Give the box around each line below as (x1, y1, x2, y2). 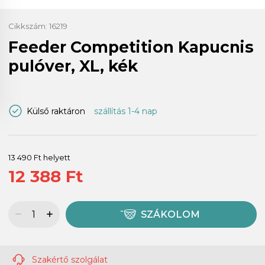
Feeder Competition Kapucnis (8, 37, 254, 57)
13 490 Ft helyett (8, 152, 70, 162)
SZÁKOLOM (140, 209, 200, 221)
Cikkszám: (8, 21, 49, 31)
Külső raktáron (27, 105, 85, 117)
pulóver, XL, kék (8, 56, 138, 76)
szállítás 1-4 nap (93, 105, 157, 117)
